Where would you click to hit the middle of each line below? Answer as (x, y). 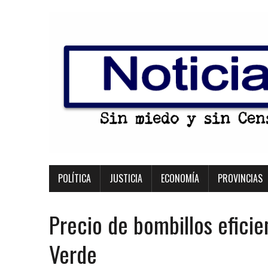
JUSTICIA (126, 178)
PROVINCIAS (240, 178)
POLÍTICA (74, 178)
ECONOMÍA (180, 178)
